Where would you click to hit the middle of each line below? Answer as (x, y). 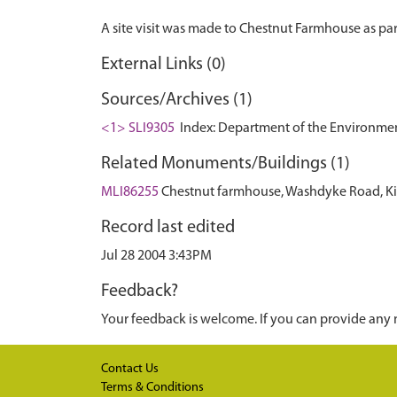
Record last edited (168, 228)
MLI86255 (130, 192)
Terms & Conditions (152, 388)
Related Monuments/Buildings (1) (226, 164)
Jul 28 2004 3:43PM (156, 256)
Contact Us (130, 369)
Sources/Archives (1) (177, 100)
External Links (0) (163, 65)
